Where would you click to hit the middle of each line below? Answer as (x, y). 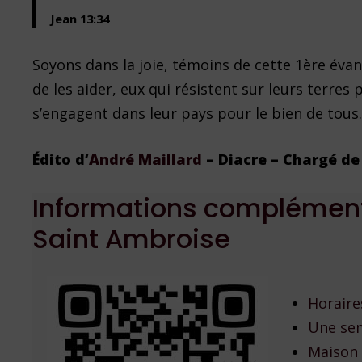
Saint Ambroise (132, 239)
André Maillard (146, 160)
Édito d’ (61, 160)
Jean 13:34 (80, 19)
